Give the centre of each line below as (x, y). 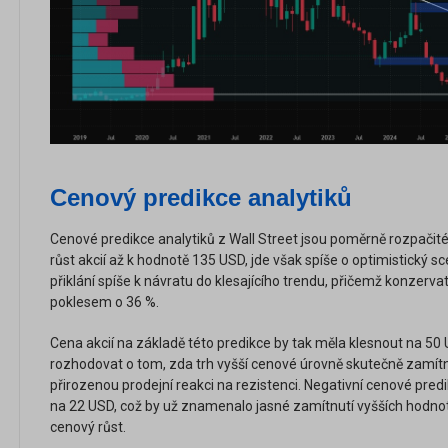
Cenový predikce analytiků (201, 197)
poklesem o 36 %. (106, 301)
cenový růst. (88, 426)
